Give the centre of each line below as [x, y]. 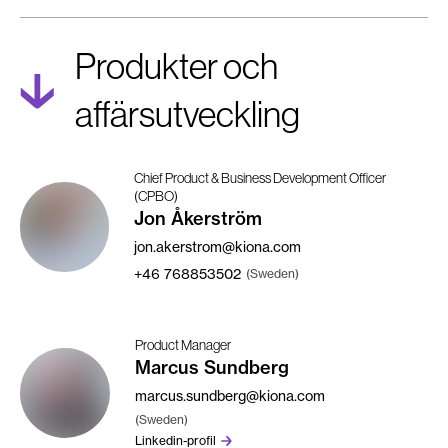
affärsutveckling [187, 114]
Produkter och [85, 66]
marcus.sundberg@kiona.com [230, 395]
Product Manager [183, 344]
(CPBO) [155, 195]
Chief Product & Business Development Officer [259, 177]
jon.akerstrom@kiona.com [217, 246]
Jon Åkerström [197, 218]
